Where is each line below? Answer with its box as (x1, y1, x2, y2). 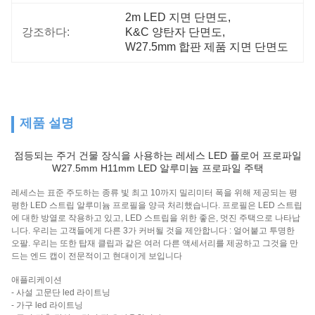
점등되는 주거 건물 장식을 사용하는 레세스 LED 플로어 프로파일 (13, 150, 302, 161)
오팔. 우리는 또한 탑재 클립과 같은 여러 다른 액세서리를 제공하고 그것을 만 (11, 238, 298, 248)
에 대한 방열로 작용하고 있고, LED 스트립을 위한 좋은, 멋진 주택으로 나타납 (11, 213, 300, 223)
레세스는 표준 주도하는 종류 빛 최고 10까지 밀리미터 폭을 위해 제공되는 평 (11, 188, 297, 198)
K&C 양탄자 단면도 (125, 26, 223, 38)
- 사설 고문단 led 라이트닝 (11, 288, 110, 297)
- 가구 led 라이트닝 (11, 300, 83, 310)
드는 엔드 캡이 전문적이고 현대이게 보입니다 (11, 251, 182, 261)
